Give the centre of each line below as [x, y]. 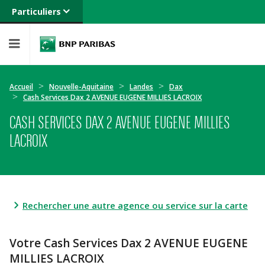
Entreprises [33, 83]
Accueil [21, 87]
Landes [141, 87]
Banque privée [39, 35]
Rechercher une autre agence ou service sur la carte [135, 205]
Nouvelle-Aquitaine [81, 87]
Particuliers [36, 12]
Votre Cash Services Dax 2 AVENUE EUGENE [129, 243]
